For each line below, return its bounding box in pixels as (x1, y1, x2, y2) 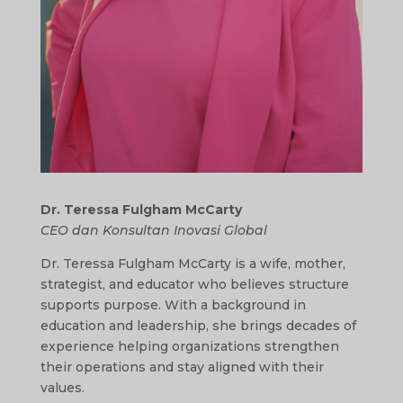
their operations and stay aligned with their (40, 358, 324, 375)
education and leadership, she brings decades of (40, 317, 356, 334)
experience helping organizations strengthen (40, 337, 339, 354)
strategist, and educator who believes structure (40, 275, 349, 292)
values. (40, 379, 85, 396)
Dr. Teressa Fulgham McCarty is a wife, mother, (40, 255, 345, 272)
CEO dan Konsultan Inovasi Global (40, 221, 267, 238)
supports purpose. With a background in (40, 296, 306, 313)
